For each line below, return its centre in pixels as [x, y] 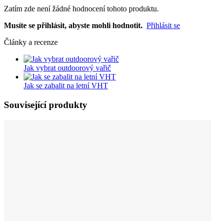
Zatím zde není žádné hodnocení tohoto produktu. [81, 9]
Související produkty [46, 105]
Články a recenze [31, 42]
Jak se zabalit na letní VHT [66, 86]
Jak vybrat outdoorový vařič [67, 68]
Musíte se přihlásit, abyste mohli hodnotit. [73, 26]
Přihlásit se [163, 26]
